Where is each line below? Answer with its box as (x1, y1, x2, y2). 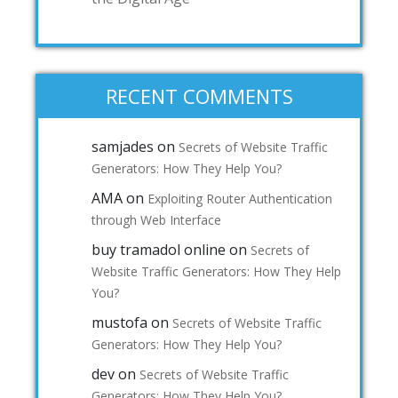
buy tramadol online (92, 240, 226, 259)
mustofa (92, 313, 147, 332)
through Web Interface (92, 211, 221, 228)
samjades (92, 137, 154, 156)
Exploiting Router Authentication (147, 190, 332, 207)
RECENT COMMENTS (105, 83, 293, 109)
